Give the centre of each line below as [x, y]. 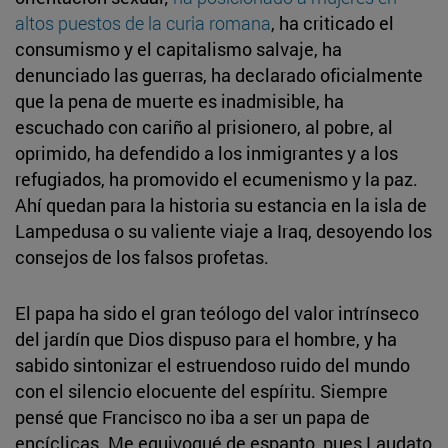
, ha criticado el [332, 22]
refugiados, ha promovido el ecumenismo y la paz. [216, 178]
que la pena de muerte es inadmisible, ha [179, 100]
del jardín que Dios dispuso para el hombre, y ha [206, 338]
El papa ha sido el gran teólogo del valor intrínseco [217, 312]
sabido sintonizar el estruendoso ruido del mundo [212, 364]
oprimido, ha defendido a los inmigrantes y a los [206, 152]
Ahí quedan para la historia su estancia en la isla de [221, 204]
